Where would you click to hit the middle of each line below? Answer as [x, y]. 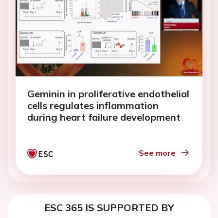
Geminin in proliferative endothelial [108, 94]
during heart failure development [104, 117]
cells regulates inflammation [93, 106]
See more [157, 153]
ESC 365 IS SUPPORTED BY [109, 208]
